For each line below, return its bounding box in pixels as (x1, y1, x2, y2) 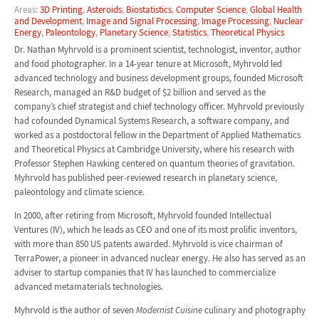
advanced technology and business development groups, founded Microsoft (14, 72, 303, 85)
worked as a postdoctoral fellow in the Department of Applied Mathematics (14, 129, 300, 142)
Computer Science (175, 3, 246, 16)
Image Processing (201, 14, 269, 27)
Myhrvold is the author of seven (14, 304, 136, 317)
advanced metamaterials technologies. (14, 281, 163, 293)
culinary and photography (202, 304, 305, 317)
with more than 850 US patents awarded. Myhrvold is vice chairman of (14, 238, 283, 251)
